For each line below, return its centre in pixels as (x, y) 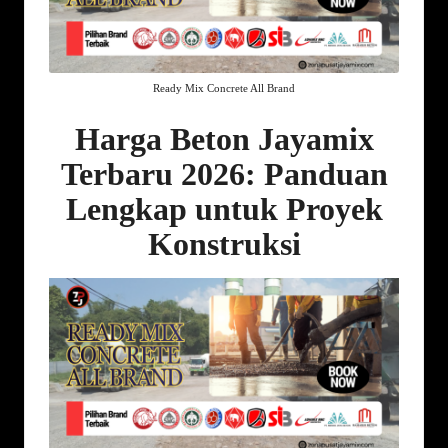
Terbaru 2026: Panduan (224, 174)
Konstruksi (224, 244)
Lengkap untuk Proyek (224, 209)
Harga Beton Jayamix (224, 139)
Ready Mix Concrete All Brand (224, 88)
